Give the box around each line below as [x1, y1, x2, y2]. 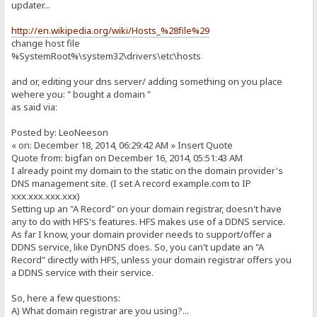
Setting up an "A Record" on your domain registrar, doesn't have [11, 202, 282, 215]
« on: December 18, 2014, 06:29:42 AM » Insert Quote [11, 138, 234, 151]
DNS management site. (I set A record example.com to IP [11, 176, 252, 190]
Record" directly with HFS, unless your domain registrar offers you [11, 253, 292, 266]
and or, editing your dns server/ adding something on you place [11, 74, 283, 88]
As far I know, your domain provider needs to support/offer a [11, 227, 272, 241]
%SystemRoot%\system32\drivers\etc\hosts [11, 49, 202, 62]
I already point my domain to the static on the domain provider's [11, 163, 284, 177]
